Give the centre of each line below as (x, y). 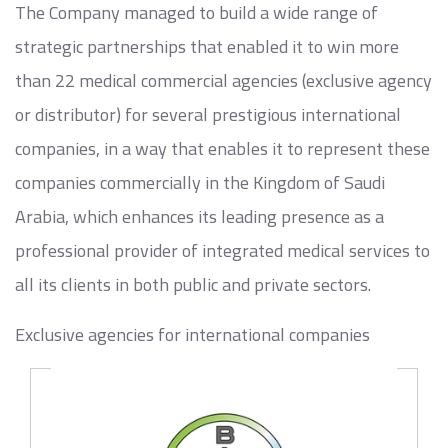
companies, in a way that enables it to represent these (222, 148)
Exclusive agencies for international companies (192, 334)
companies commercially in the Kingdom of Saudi (200, 182)
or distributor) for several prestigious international (208, 114)
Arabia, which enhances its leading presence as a (199, 216)
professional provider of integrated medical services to (222, 250)
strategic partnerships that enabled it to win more (207, 46)
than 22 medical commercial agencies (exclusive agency (223, 80)
